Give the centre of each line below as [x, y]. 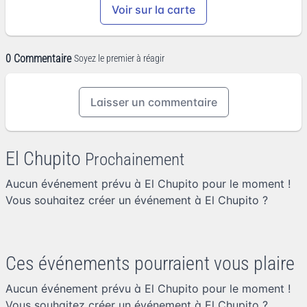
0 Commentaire [38, 58]
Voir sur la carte [153, 9]
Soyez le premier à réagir [119, 59]
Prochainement [135, 159]
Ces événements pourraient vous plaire [150, 263]
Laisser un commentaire [153, 102]
